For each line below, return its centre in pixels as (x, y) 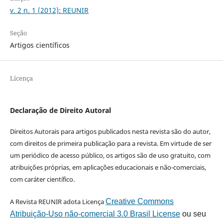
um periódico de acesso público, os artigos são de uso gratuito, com (110, 156)
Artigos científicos (40, 45)
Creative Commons (139, 202)
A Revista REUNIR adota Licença (57, 202)
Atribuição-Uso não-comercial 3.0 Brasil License (95, 214)
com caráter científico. (42, 179)
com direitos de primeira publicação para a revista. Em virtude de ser (111, 144)
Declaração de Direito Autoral (60, 111)
